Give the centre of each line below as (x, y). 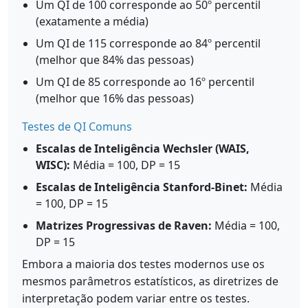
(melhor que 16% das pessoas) (115, 98)
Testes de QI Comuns (77, 126)
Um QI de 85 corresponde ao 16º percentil (145, 82)
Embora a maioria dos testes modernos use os (143, 264)
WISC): (53, 165)
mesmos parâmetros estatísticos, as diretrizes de (150, 281)
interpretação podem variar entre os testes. (136, 298)
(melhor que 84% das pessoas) (115, 60)
